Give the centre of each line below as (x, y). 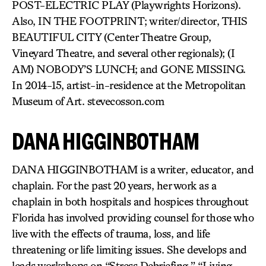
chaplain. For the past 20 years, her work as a (114, 185)
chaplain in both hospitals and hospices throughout (130, 201)
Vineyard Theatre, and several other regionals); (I (123, 53)
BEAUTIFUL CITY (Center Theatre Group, (112, 37)
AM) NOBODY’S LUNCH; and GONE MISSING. (129, 69)
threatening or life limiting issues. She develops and (129, 249)
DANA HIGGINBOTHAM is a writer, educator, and (133, 169)
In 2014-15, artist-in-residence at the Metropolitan (129, 85)
